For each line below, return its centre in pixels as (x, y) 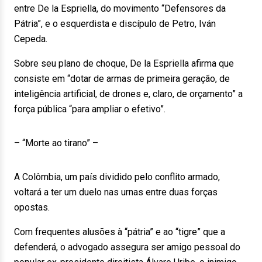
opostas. (32, 207)
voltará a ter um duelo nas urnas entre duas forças (116, 192)
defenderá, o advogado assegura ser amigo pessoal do (127, 247)
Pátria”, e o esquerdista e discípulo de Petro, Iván (115, 24)
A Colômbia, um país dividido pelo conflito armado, (117, 177)
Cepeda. (31, 39)
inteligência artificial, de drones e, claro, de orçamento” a (128, 94)
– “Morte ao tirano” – (56, 143)
